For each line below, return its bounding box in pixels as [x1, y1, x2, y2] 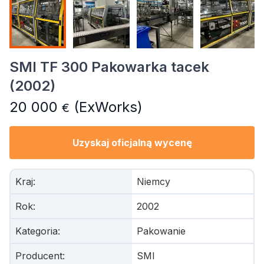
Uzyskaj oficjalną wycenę [72, 137, 192, 148]
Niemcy [137, 176, 170, 187]
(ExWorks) [70, 98, 143, 115]
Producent [15, 250, 62, 262]
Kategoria [15, 225, 58, 237]
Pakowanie [137, 225, 186, 237]
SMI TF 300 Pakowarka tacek [9, 58, 209, 75]
